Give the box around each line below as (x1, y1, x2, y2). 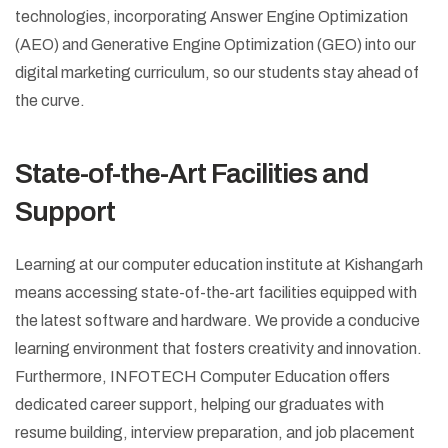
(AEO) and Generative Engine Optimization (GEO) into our (15, 35, 416, 53)
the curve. (15, 91, 85, 109)
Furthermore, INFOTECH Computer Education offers (15, 367, 390, 385)
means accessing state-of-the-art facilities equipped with (15, 283, 417, 301)
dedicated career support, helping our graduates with (15, 395, 384, 413)
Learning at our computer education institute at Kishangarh (15, 255, 423, 273)
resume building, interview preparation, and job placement (15, 423, 415, 441)
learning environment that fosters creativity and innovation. (15, 339, 422, 357)
